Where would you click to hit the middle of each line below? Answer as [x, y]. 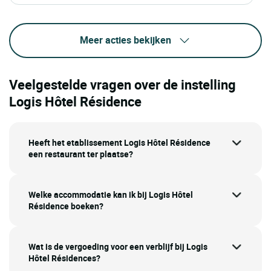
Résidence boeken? [66, 206]
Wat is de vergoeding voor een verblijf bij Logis [118, 247]
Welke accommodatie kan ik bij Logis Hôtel [111, 195]
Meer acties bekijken [125, 40]
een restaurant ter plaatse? [81, 154]
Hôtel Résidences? [64, 258]
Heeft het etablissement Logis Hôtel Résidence [119, 143]
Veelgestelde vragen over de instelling [122, 85]
